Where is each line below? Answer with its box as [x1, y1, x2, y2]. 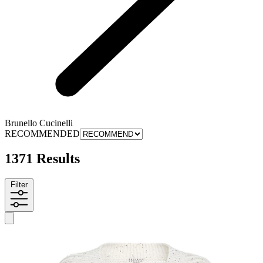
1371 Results [5, 151, 80, 167]
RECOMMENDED [5, 128, 80, 139]
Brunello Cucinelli [5, 117, 73, 128]
